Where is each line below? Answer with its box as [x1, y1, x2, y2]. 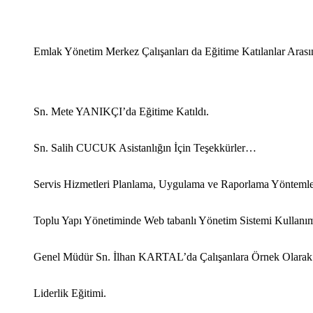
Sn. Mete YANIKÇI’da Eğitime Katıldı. [34, 105, 209, 118]
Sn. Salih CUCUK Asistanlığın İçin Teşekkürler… [34, 142, 256, 154]
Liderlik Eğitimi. [34, 287, 106, 300]
